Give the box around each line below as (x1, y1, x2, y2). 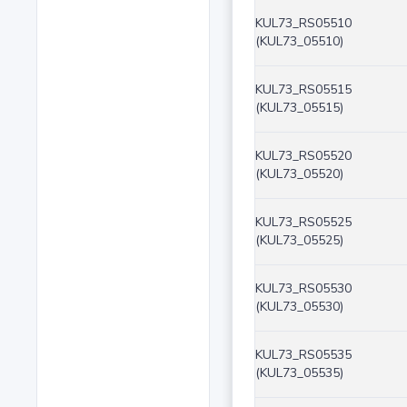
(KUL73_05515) (254, 99, 343, 117)
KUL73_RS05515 (254, 81, 352, 99)
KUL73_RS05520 (254, 147, 352, 165)
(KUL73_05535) (254, 364, 343, 382)
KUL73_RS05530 (254, 280, 352, 298)
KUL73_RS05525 (254, 213, 352, 232)
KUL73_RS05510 (254, 15, 352, 33)
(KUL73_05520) (254, 165, 343, 184)
